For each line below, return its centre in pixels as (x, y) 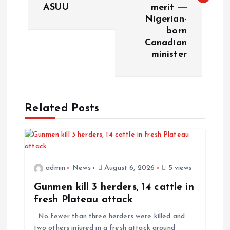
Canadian (166, 43)
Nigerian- (166, 19)
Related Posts (62, 108)
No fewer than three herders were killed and (109, 217)
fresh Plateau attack (83, 200)
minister (169, 54)
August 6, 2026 (129, 168)
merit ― (169, 7)
